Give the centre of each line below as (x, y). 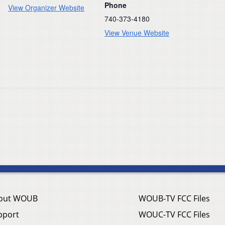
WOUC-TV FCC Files (174, 215)
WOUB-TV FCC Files (174, 199)
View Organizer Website (46, 7)
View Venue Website (137, 32)
